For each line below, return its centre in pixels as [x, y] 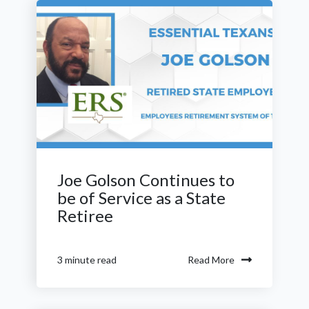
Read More [211, 259]
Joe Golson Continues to [146, 180]
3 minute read [87, 260]
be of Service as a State [141, 198]
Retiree [85, 216]
